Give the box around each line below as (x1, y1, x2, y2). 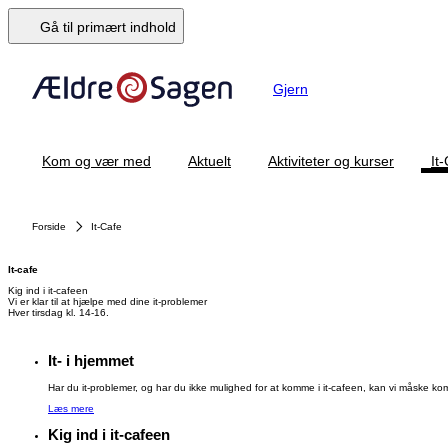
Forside (32, 221, 66, 232)
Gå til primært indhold (40, 19, 176, 35)
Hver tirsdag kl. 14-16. (8, 307, 109, 318)
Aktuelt (188, 153, 231, 169)
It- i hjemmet (48, 352, 134, 370)
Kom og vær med (42, 153, 151, 169)
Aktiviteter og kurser (268, 153, 394, 169)
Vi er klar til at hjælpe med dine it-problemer (8, 296, 207, 307)
